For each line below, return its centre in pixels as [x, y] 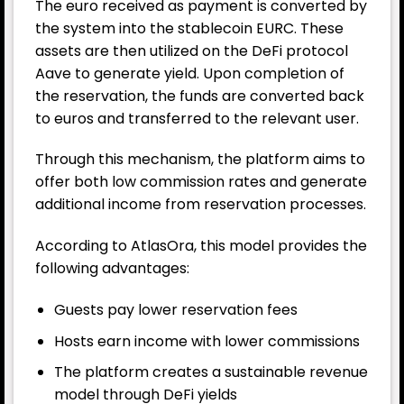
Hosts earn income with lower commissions [207, 341]
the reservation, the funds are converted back [200, 96]
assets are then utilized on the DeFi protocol [192, 50]
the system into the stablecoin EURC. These [189, 28]
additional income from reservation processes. [201, 205]
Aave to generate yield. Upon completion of [190, 73]
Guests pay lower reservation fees [175, 310]
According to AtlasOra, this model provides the [201, 246]
